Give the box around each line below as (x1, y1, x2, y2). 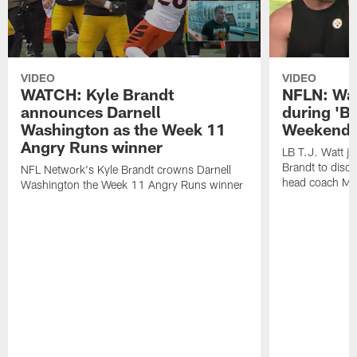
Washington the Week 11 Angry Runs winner (21, 178, 244, 192)
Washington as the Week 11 (21, 120, 226, 139)
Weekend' (281, 120, 355, 139)
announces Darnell (21, 102, 162, 122)
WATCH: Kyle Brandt (21, 84, 175, 104)
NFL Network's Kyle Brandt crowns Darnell (21, 163, 232, 177)
